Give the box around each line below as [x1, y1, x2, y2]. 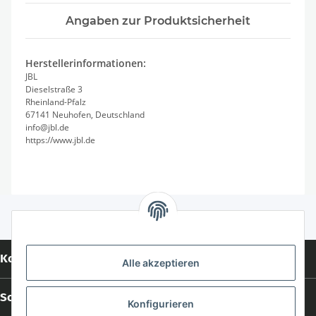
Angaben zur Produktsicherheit [66, 14, 250, 28]
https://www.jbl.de [25, 134, 95, 147]
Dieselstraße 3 [25, 83, 85, 96]
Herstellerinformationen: [25, 56, 146, 71]
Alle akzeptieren [122, 257, 200, 269]
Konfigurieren [128, 298, 194, 310]
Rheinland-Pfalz [25, 96, 86, 109]
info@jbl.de [25, 121, 69, 134]
